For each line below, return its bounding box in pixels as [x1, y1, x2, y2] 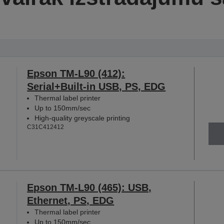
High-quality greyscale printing [34, 113, 130, 122]
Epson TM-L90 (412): [27, 67, 125, 79]
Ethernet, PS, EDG [27, 194, 114, 206]
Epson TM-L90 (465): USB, [27, 181, 152, 193]
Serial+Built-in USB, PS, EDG [27, 80, 166, 92]
